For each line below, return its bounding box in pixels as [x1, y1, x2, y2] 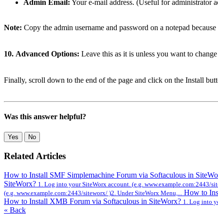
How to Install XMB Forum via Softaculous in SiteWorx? [4, 197, 183, 206]
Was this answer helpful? [4, 112, 86, 121]
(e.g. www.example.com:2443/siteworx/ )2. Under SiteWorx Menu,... [4, 189, 182, 197]
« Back [4, 206, 26, 215]
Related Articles [4, 151, 66, 162]
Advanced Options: [16, 50, 81, 58]
